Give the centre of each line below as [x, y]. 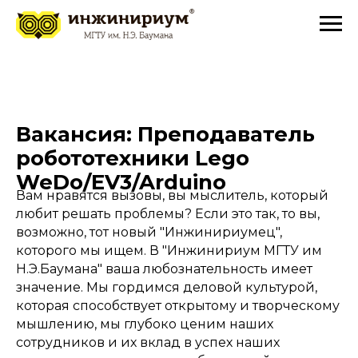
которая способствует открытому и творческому [178, 306]
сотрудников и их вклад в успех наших [148, 342]
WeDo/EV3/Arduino [121, 182]
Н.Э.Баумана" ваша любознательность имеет [164, 269]
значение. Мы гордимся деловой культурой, [167, 287]
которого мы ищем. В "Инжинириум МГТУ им [169, 251]
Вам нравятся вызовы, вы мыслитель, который [172, 195]
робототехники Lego [133, 158]
